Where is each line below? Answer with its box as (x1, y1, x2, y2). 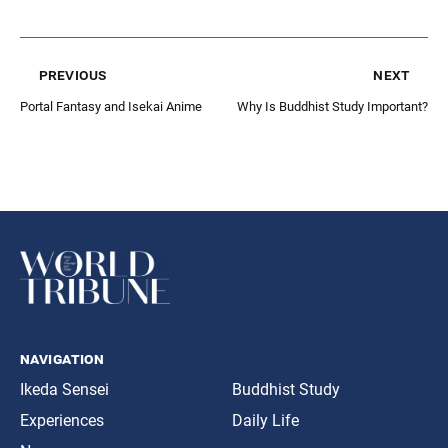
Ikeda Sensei (20, 380, 109, 400)
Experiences (20, 411, 104, 431)
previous (39, 64, 107, 84)
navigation (20, 349, 105, 369)
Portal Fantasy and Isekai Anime (20, 98, 202, 114)
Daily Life (232, 411, 299, 431)
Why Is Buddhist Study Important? (237, 98, 428, 114)
